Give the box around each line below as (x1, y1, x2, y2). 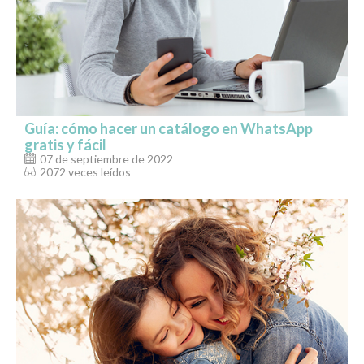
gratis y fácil (24, 135, 106, 154)
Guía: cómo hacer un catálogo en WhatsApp (24, 119, 313, 137)
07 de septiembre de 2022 (40, 151, 173, 166)
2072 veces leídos (40, 164, 131, 179)
